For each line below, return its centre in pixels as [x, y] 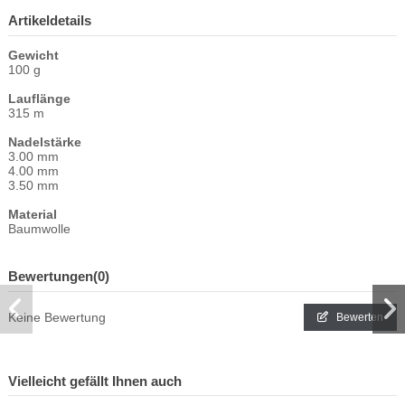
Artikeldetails [50, 20]
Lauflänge [39, 98]
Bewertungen [51, 276]
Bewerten [358, 317]
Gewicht [33, 55]
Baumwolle [39, 228]
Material [33, 214]
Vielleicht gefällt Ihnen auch [95, 381]
